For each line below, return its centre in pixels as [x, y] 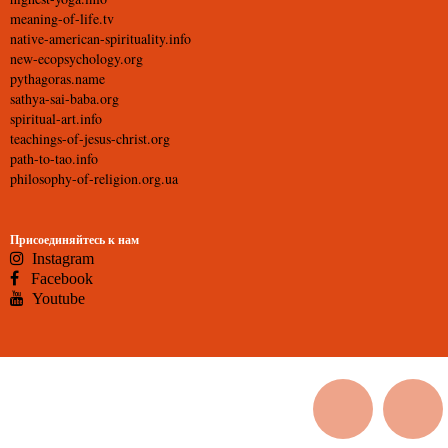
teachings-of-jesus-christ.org [90, 138]
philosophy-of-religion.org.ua [94, 178]
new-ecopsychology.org [76, 58]
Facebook [56, 278]
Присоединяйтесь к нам [74, 239]
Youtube [62, 298]
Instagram [59, 258]
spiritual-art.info [56, 118]
